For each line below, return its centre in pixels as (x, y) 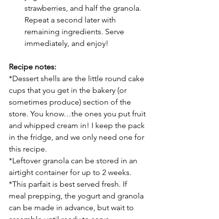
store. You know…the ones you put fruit (78, 113)
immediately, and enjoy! (66, 43)
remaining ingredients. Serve (75, 31)
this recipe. (29, 149)
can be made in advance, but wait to (72, 207)
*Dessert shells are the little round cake (77, 78)
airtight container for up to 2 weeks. (71, 172)
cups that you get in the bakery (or (69, 90)
